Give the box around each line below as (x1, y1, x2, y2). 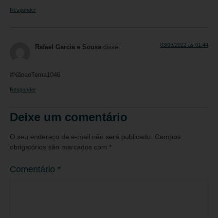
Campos (155, 133, 181, 141)
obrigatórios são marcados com (10, 143, 109, 151)
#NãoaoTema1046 (10, 71, 60, 78)
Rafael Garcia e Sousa (35, 44, 101, 51)
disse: (103, 44, 120, 51)
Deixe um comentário (10, 110, 127, 124)
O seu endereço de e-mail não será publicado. (10, 133, 153, 141)
